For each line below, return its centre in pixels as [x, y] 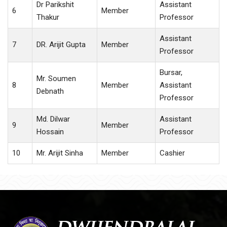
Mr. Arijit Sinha [60, 153]
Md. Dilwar [53, 119]
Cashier [172, 153]
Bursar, [171, 72]
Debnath [50, 91]
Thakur [48, 17]
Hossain [50, 131]
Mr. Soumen [56, 78]
